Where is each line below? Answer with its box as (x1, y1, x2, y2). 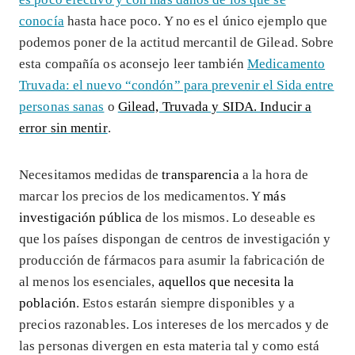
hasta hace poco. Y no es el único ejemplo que (63, 13, 328, 29)
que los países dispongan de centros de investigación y (19, 231, 331, 246)
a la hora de (239, 166, 309, 182)
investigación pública (19, 209, 143, 225)
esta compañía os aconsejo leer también (19, 55, 247, 71)
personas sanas (19, 98, 105, 114)
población (19, 295, 76, 311)
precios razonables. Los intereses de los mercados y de (19, 316, 330, 332)
